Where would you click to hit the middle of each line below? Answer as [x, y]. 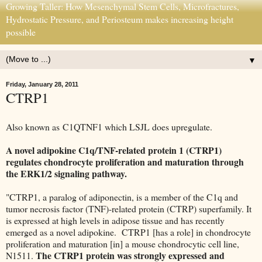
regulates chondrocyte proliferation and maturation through [125, 161]
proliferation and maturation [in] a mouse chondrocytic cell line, [123, 243]
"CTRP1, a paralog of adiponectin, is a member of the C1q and [122, 196]
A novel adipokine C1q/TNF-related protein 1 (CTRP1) [114, 150]
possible [21, 32]
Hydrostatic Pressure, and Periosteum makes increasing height [120, 19]
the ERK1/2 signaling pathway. [66, 173]
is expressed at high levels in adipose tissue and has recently [115, 220]
